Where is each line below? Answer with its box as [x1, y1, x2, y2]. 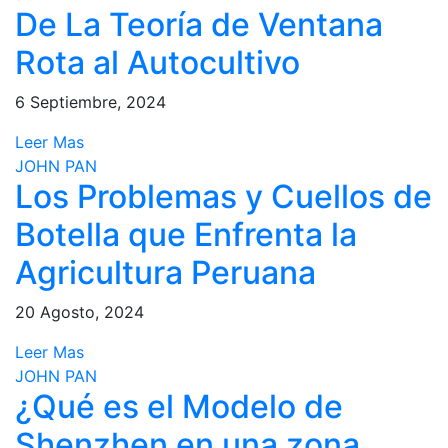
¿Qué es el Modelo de [15, 387, 343, 426]
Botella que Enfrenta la [15, 215, 357, 254]
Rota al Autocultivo [15, 43, 300, 82]
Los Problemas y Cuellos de [15, 177, 432, 216]
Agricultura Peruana [15, 253, 316, 292]
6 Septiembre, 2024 [15, 92, 166, 112]
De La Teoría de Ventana [15, 5, 383, 44]
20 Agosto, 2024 [15, 302, 144, 322]
